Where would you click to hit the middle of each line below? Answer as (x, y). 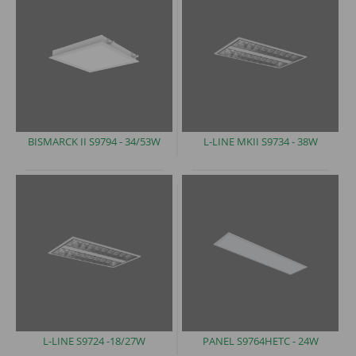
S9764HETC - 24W (277, 341)
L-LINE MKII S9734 (246, 141)
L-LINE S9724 (74, 341)
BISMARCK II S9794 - (75, 141)
